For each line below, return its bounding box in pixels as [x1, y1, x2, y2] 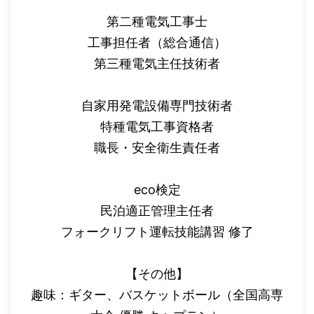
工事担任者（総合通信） [88, 34, 226, 50]
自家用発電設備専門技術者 [81, 97, 233, 113]
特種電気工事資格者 [100, 118, 214, 134]
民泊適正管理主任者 [100, 203, 214, 218]
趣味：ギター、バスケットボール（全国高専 [31, 287, 283, 302]
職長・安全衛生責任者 [94, 139, 220, 155]
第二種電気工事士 [107, 13, 207, 29]
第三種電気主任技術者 [94, 55, 220, 71]
